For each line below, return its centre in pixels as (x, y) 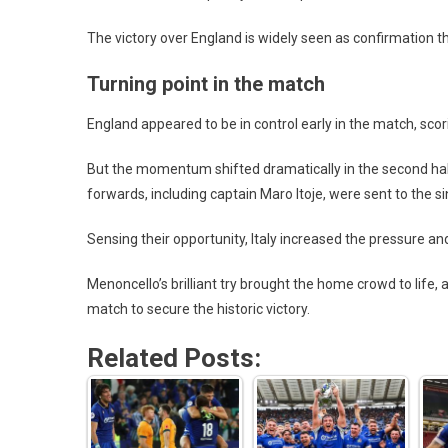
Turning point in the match (206, 83)
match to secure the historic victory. (198, 308)
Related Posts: (174, 357)
